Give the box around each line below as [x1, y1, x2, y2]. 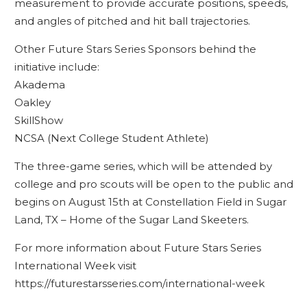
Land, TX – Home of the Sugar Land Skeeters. [14, 213, 249, 226]
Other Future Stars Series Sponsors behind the [14, 42, 256, 56]
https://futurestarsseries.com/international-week [14, 277, 265, 290]
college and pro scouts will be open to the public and [14, 177, 293, 191]
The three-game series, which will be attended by [14, 160, 272, 173]
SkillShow [14, 114, 63, 127]
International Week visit [14, 259, 136, 272]
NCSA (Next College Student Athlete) [14, 132, 209, 145]
